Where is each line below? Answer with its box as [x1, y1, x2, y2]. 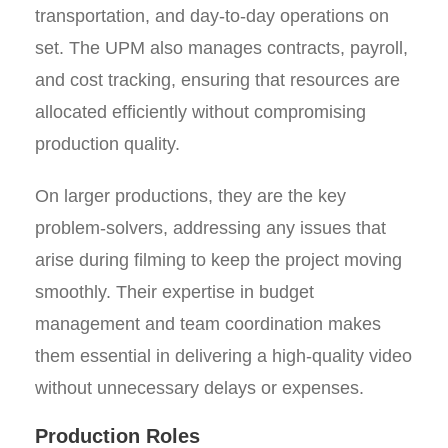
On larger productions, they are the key [35, 186, 346, 206]
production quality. [35, 134, 180, 154]
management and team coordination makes [35, 314, 381, 334]
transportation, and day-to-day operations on [35, 6, 389, 26]
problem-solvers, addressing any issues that [35, 218, 386, 238]
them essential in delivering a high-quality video [35, 346, 412, 366]
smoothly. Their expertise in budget [35, 282, 314, 302]
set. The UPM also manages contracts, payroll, [35, 38, 408, 58]
